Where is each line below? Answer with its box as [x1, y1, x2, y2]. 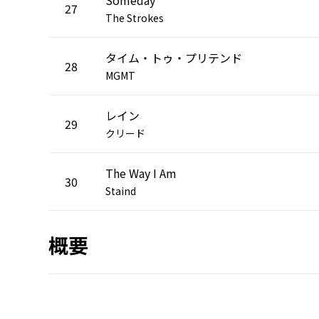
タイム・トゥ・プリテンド [105, 48, 242, 66]
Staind [105, 183, 136, 198]
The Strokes [105, 10, 164, 25]
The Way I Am [105, 164, 177, 182]
